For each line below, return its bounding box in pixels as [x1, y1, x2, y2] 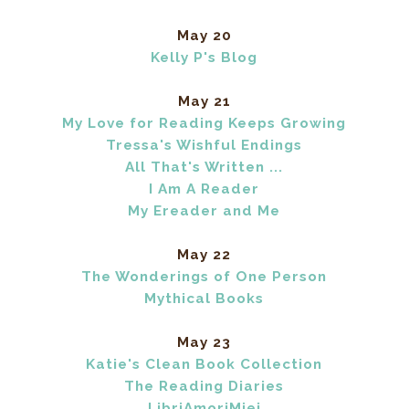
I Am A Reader [149, 181, 260, 198]
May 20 [176, 27, 232, 45]
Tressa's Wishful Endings [106, 137, 303, 154]
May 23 [177, 334, 232, 351]
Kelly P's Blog [151, 49, 258, 67]
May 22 [177, 246, 232, 264]
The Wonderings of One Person [81, 268, 328, 286]
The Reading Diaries [124, 378, 285, 395]
